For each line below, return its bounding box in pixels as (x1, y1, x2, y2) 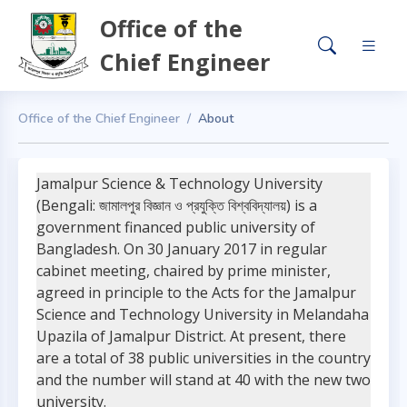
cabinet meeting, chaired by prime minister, (36, 261, 331, 281)
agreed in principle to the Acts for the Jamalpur (36, 283, 356, 303)
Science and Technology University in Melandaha (36, 304, 369, 324)
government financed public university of (36, 217, 315, 237)
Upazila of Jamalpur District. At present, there (36, 326, 346, 346)
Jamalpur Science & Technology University (36, 174, 323, 194)
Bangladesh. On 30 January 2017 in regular (36, 239, 327, 259)
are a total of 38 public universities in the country (36, 348, 371, 368)
